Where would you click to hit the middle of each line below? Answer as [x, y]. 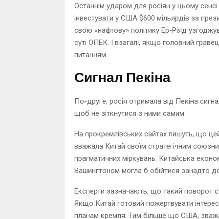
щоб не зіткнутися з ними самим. [130, 114]
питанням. [91, 55]
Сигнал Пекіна [122, 78]
